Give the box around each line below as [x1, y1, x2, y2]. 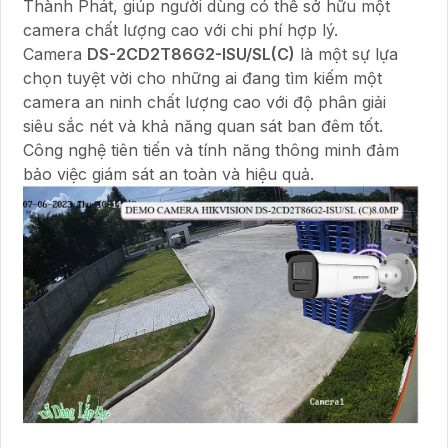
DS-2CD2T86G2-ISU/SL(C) [87, 43, 295, 64]
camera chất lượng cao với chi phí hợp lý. [23, 19, 338, 40]
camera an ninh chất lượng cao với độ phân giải [23, 91, 386, 112]
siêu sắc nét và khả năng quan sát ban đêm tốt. [23, 115, 383, 136]
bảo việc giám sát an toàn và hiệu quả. [23, 163, 314, 184]
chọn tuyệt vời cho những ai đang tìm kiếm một [23, 67, 382, 88]
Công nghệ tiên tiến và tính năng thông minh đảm [23, 139, 399, 160]
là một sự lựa [295, 43, 398, 64]
